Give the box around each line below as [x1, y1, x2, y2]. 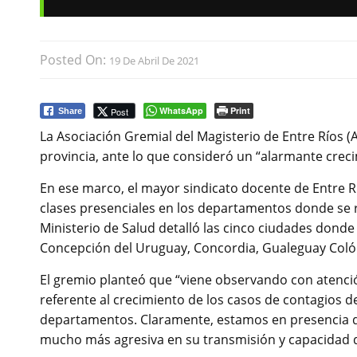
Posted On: [40, 51, 109, 69]
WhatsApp [159, 104, 203, 117]
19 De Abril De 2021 [109, 53, 199, 69]
